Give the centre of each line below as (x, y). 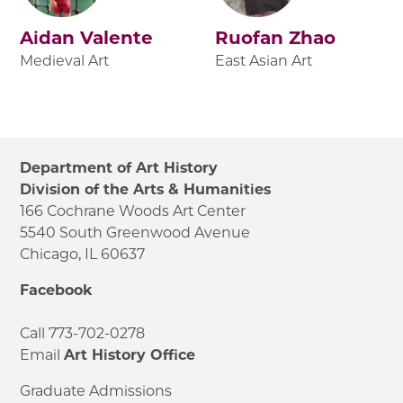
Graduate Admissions (96, 391)
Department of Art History (119, 168)
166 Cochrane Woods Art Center (133, 211)
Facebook (56, 291)
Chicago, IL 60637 (83, 255)
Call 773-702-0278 (83, 334)
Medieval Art (65, 61)
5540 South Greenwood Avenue (135, 233)
